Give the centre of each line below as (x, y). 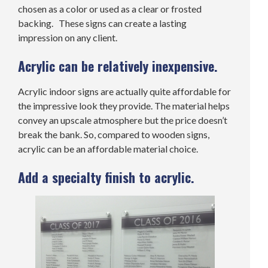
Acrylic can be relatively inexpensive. (118, 66)
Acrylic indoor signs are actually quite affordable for (124, 92)
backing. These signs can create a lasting (102, 23)
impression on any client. (68, 38)
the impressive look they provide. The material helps (124, 106)
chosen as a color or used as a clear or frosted (110, 9)
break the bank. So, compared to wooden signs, (114, 135)
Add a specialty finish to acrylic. (106, 177)
